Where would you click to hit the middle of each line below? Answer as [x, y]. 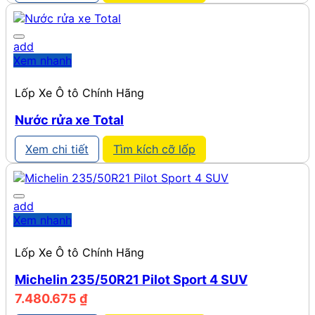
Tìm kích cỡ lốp [154, 149]
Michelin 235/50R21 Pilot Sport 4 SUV [131, 279]
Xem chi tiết [57, 149]
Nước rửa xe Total [69, 120]
